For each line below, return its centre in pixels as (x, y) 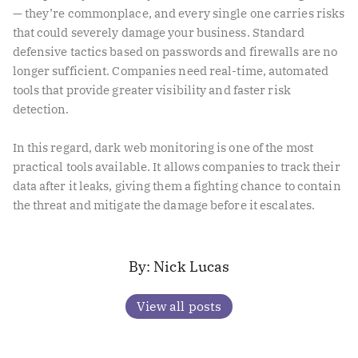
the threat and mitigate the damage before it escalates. (164, 205)
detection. (41, 109)
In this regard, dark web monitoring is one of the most (163, 147)
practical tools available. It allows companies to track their (176, 166)
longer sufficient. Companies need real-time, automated (170, 71)
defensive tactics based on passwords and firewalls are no (175, 52)
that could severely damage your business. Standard (159, 33)
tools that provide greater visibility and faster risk (151, 90)
